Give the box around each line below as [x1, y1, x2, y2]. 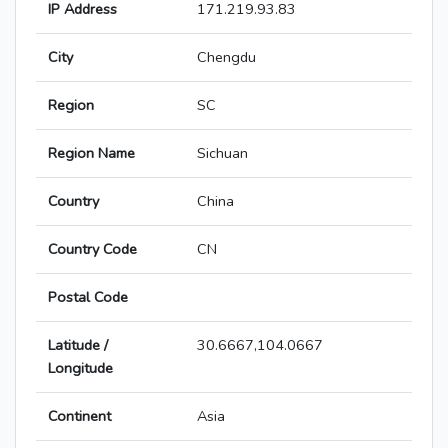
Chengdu [197, 47, 256, 68]
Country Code [48, 239, 137, 260]
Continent [48, 406, 111, 427]
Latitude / [48, 335, 108, 356]
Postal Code [48, 287, 128, 308]
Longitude [48, 358, 113, 379]
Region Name [48, 143, 135, 164]
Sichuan [197, 143, 248, 164]
